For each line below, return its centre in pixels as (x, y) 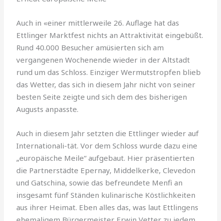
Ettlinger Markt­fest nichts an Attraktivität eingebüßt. (110, 35)
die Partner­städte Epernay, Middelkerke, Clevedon (106, 170)
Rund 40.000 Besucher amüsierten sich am (90, 47)
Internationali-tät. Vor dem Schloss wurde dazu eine (107, 145)
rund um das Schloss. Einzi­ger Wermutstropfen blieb (109, 72)
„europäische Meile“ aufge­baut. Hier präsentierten (106, 158)
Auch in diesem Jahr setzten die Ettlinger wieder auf (108, 133)
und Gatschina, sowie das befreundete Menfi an (100, 182)
